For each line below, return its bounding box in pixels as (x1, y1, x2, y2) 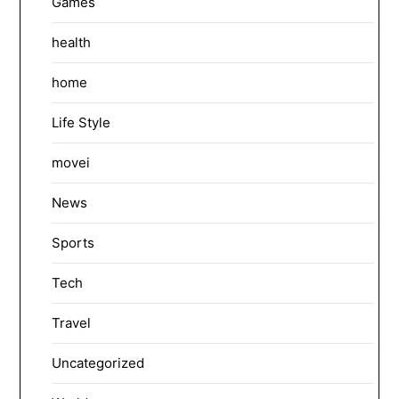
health (52, 33, 92, 51)
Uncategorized (52, 354, 145, 371)
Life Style (52, 113, 111, 131)
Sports (52, 233, 95, 251)
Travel (52, 313, 92, 331)
